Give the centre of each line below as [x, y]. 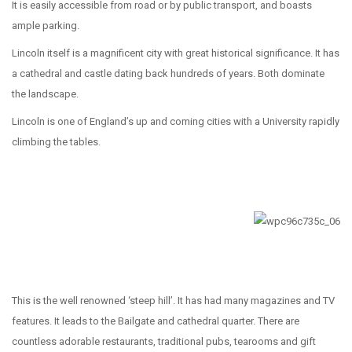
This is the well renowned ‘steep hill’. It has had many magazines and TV [173, 301]
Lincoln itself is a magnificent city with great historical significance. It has [176, 53]
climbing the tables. [56, 142]
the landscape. [45, 94]
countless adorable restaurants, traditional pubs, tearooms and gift [164, 341]
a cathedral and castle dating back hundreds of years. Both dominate [168, 73]
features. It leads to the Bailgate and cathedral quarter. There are [156, 321]
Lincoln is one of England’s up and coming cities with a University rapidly [176, 121]
